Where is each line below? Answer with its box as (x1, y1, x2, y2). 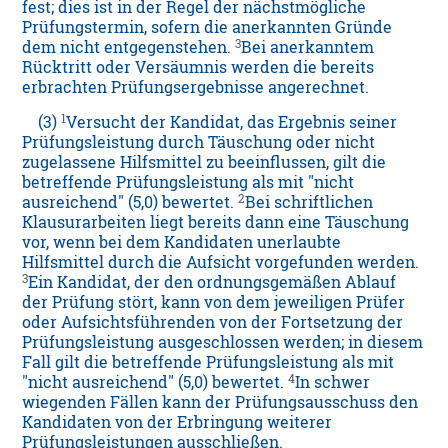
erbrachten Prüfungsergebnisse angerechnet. (22, 77, 370, 98)
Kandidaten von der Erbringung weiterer (22, 412, 333, 433)
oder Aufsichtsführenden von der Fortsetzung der (22, 312, 404, 333)
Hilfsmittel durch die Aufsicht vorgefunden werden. (22, 252, 420, 273)
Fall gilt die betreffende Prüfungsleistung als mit (22, 352, 395, 373)
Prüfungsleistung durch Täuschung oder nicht (22, 132, 376, 153)
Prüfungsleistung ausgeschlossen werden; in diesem (22, 332, 424, 353)
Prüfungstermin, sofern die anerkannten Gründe (22, 17, 393, 38)
